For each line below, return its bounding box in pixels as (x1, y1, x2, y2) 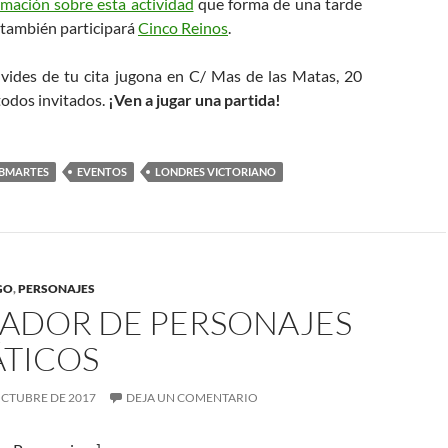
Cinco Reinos (138, 17, 228, 37)
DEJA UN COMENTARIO (126, 389, 258, 405)
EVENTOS (77, 164, 127, 178)
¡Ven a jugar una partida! (108, 89, 281, 109)
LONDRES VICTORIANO (155, 164, 276, 178)
